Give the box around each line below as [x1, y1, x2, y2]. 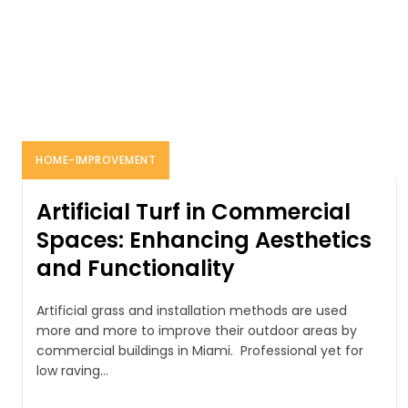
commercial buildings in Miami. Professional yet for [36, 341, 363, 360]
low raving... [36, 361, 108, 380]
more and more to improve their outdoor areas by [36, 321, 357, 340]
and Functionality [36, 252, 235, 283]
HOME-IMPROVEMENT [36, 151, 156, 168]
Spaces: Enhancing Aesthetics [36, 224, 372, 255]
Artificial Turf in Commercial [36, 196, 351, 227]
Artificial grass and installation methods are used [36, 301, 347, 320]
